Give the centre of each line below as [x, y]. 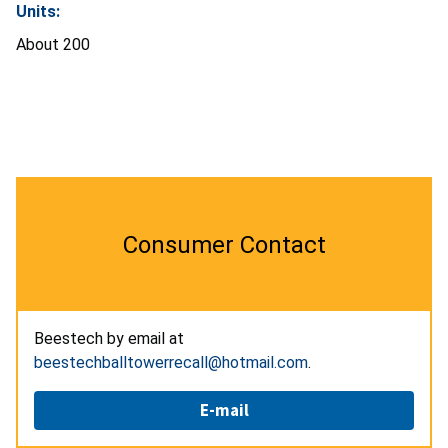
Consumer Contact [224, 244]
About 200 [57, 44]
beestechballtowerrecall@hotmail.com [171, 362]
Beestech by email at [111, 338]
